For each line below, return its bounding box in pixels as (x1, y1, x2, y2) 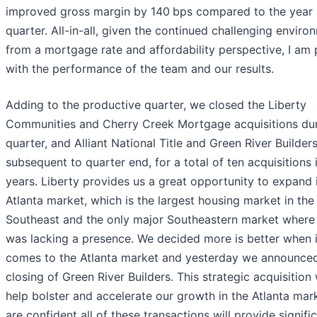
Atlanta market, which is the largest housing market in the (6, 193, 314, 208)
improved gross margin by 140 (6, 4, 170, 19)
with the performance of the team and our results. (6, 62, 274, 76)
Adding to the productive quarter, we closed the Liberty (6, 98, 306, 113)
